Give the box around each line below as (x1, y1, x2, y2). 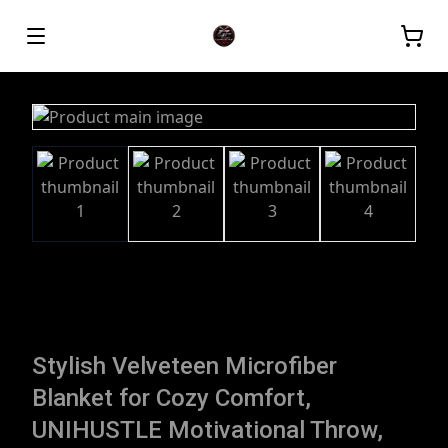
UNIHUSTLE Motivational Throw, (32, 416, 383, 445)
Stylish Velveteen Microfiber (32, 352, 337, 381)
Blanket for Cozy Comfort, (32, 384, 311, 413)
